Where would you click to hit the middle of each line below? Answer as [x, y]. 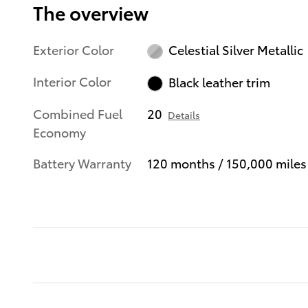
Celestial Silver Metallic [235, 49]
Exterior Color [74, 49]
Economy [59, 131]
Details [184, 114]
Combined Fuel [78, 113]
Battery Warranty [82, 162]
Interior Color [72, 81]
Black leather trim [219, 82]
